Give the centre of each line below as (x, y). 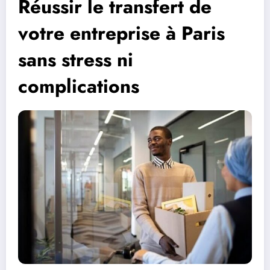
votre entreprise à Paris (121, 33)
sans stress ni (76, 59)
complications (79, 86)
